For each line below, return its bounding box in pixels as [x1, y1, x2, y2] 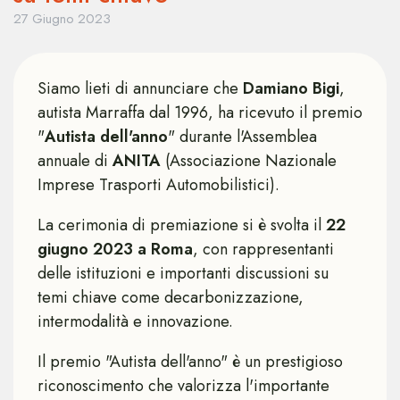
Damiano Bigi [243, 77, 339, 100]
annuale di [37, 149, 112, 172]
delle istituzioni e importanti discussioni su [37, 262, 329, 285]
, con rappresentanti [193, 237, 334, 261]
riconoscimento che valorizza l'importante [37, 374, 329, 397]
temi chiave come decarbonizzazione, [37, 286, 304, 309]
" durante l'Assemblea [168, 125, 317, 148]
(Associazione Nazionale [165, 149, 337, 172]
